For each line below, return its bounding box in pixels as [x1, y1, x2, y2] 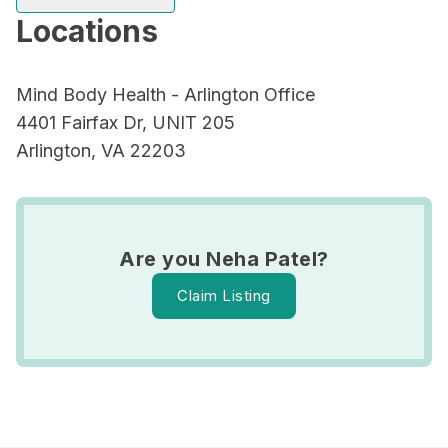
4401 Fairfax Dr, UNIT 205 [16, 112, 235, 133]
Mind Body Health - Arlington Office [16, 84, 315, 105]
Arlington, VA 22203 [16, 140, 186, 161]
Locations [16, 13, 158, 49]
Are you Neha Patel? [119, 247, 329, 271]
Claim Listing [177, 286, 271, 305]
